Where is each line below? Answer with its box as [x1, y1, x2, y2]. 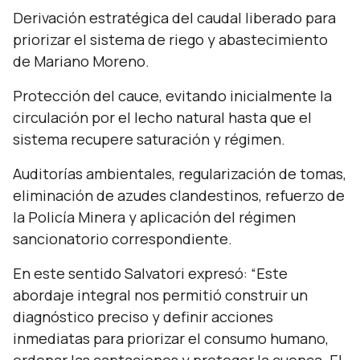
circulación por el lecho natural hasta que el [13, 108, 312, 127]
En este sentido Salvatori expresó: [13, 264, 251, 283]
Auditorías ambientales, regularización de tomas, [13, 164, 346, 183]
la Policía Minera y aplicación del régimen [13, 207, 296, 227]
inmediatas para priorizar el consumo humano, [13, 329, 329, 348]
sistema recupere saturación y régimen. [13, 129, 285, 149]
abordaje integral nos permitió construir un [13, 285, 308, 305]
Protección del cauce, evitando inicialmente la [13, 86, 332, 105]
